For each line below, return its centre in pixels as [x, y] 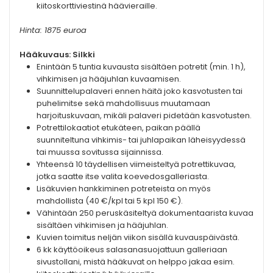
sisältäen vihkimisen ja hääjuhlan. [102, 225]
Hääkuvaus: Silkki [57, 55]
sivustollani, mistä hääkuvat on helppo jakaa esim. [136, 262]
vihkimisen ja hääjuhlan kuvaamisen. [109, 79]
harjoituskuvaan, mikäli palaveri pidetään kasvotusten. [144, 116]
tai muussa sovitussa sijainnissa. [100, 152]
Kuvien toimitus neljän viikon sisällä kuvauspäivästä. [138, 238]
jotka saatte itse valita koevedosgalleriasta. [123, 177]
